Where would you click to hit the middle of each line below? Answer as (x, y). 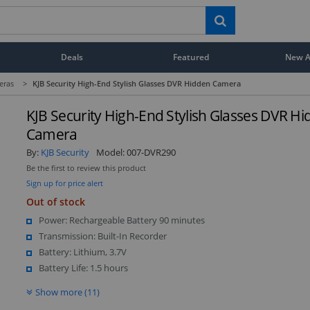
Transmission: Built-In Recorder (102, 236)
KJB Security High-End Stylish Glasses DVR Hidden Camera (137, 83)
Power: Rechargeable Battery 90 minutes (121, 220)
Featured (191, 57)
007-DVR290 (151, 152)
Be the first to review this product (86, 168)
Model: (111, 152)
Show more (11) (67, 292)
